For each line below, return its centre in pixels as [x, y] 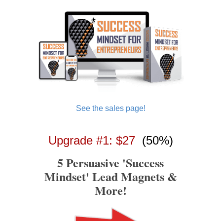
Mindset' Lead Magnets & [110, 177]
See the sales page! [110, 109]
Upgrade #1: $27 [92, 141]
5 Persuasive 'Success [110, 163]
